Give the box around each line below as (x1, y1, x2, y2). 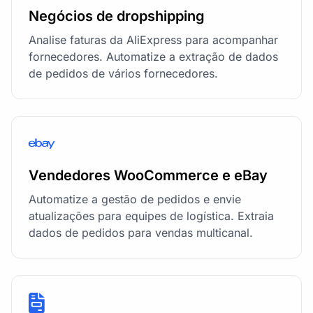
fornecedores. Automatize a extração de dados (29, 49, 278, 64)
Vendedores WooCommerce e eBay (29, 166, 268, 184)
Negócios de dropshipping (29, 7, 205, 24)
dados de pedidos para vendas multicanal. (29, 225, 253, 240)
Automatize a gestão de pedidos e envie (29, 191, 241, 206)
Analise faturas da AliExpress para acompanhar (29, 32, 278, 47)
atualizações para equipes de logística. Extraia (29, 208, 274, 223)
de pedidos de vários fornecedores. (29, 66, 218, 80)
